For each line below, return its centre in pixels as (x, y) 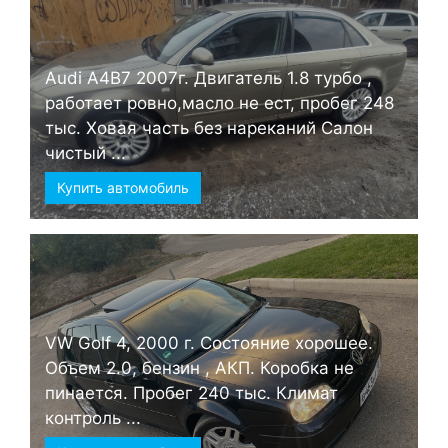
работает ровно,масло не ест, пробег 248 (219, 102)
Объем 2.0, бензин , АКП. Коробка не (199, 367)
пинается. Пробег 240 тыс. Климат (191, 392)
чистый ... (85, 152)
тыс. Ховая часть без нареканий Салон (209, 127)
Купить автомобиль (123, 187)
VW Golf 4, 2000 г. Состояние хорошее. (209, 342)
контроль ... (93, 417)
